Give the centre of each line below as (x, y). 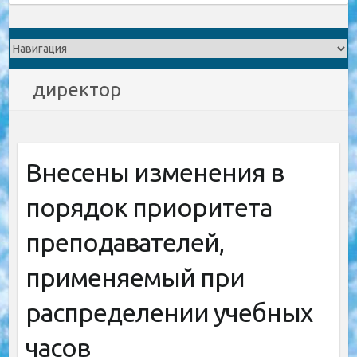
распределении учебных (169, 312)
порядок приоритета (148, 207)
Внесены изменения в (154, 172)
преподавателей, (124, 242)
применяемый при (135, 277)
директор (77, 90)
